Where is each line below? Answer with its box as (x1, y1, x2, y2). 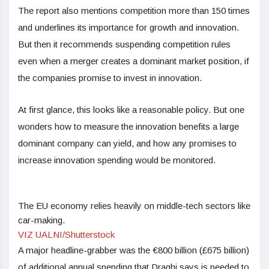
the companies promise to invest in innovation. (18, 73, 202, 83)
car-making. (18, 215, 65, 226)
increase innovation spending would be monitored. (18, 155, 216, 166)
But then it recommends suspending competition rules (18, 39, 231, 50)
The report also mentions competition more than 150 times (18, 5, 250, 16)
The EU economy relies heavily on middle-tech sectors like (18, 201, 250, 211)
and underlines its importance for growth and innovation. (18, 22, 239, 33)
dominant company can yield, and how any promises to (18, 138, 237, 149)
